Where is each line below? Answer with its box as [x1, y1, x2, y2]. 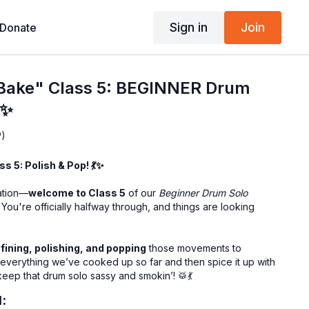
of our [126, 187, 159, 199]
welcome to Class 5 [28, 187, 126, 199]
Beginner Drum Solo [159, 187, 248, 199]
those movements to [146, 242, 242, 254]
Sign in [169, 19, 208, 34]
